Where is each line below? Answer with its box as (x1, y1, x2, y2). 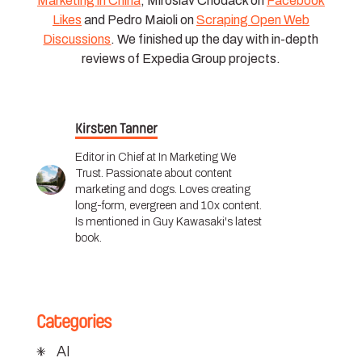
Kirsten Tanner (75, 120, 158, 137)
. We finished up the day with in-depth (111, 32, 319, 46)
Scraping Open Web (196, 12, 309, 27)
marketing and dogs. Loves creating (75, 183, 251, 196)
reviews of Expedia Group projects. (81, 51, 280, 65)
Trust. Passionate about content (75, 166, 233, 179)
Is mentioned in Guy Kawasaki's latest (75, 215, 263, 228)
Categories (36, 310, 112, 332)
